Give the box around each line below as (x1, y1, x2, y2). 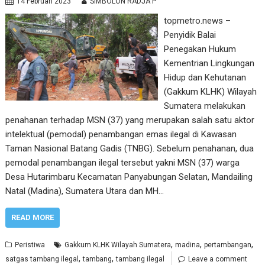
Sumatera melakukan (163, 101, 245, 111)
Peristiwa (15, 241, 46, 249)
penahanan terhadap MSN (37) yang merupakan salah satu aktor (5, 115, 255, 125)
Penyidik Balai (163, 30, 216, 40)
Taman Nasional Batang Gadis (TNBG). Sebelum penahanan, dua (5, 143, 254, 154)
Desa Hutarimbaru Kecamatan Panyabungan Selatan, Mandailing (5, 172, 253, 182)
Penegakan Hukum (163, 44, 236, 54)
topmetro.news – (163, 15, 231, 26)
